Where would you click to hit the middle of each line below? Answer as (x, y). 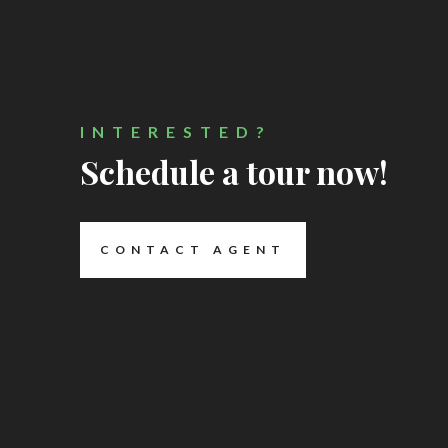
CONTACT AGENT (192, 249)
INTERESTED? (175, 131)
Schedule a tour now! (233, 171)
